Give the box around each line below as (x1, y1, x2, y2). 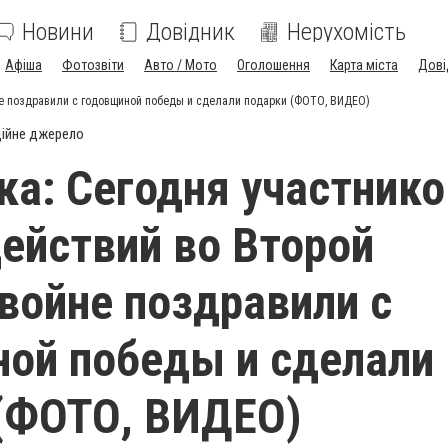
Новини (22, 18, 94, 46)
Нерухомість (287, 18, 406, 46)
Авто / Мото (144, 57, 217, 73)
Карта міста (330, 57, 398, 73)
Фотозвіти (62, 57, 124, 73)
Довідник (146, 18, 235, 46)
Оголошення (237, 57, 310, 73)
